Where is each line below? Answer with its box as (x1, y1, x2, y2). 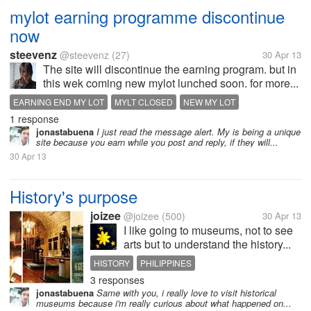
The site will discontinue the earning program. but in (43, 61, 296, 77)
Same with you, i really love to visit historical (94, 286, 276, 299)
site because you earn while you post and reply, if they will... (36, 135, 278, 149)
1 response (10, 112, 59, 126)
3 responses (90, 273, 144, 287)
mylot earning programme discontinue (10, 4, 285, 28)
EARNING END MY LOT (13, 96, 104, 108)
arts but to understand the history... (124, 236, 291, 252)
